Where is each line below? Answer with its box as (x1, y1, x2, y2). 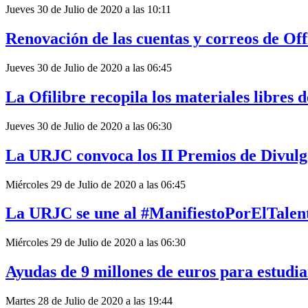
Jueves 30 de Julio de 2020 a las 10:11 (5, 3, 171, 16)
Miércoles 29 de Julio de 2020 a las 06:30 (5, 236, 186, 249)
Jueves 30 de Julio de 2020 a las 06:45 (5, 61, 172, 74)
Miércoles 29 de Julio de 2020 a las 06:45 (5, 178, 186, 190)
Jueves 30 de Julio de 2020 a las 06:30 (5, 120, 172, 132)
